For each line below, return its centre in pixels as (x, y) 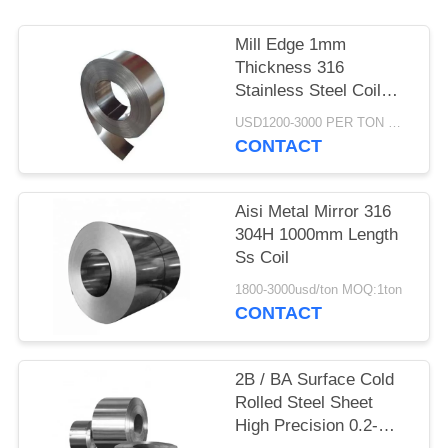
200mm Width (287, 114)
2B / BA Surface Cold (315, 379)
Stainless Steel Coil (308, 91)
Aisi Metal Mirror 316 (313, 212)
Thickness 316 (290, 68)
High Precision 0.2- (307, 425)
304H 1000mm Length (317, 235)
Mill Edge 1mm (291, 45)
